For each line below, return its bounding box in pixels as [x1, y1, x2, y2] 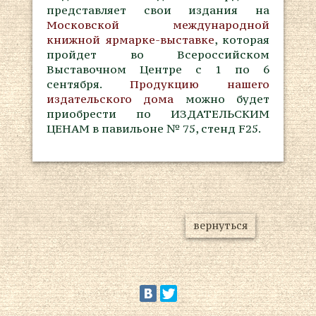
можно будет [185, 92, 270, 106]
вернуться [193, 219, 248, 232]
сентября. [47, 77, 130, 91]
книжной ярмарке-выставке [47, 32, 214, 47]
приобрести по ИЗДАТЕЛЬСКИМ [47, 107, 269, 121]
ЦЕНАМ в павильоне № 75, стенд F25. [47, 121, 261, 135]
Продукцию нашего [130, 77, 269, 91]
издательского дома [47, 92, 186, 106]
